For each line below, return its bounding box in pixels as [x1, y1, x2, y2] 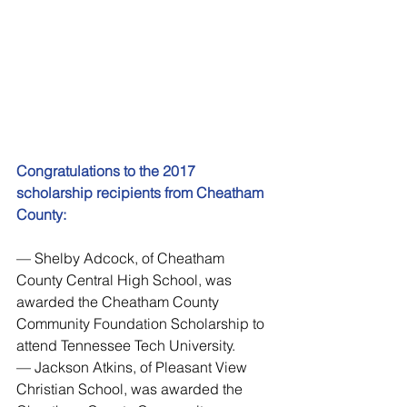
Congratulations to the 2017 [16, 162, 199, 180]
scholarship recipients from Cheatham [16, 184, 267, 202]
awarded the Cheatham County [16, 293, 223, 311]
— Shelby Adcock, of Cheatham [16, 249, 228, 267]
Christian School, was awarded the [16, 380, 246, 398]
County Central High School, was [16, 271, 235, 289]
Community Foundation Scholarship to [16, 314, 268, 333]
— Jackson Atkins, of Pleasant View [16, 358, 251, 376]
